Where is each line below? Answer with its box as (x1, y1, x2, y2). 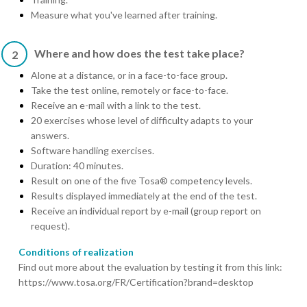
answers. (31, 130, 69, 142)
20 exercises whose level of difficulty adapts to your (31, 114, 253, 127)
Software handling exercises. (31, 145, 154, 157)
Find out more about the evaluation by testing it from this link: (19, 261, 282, 273)
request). (31, 220, 70, 232)
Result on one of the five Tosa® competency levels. (31, 175, 252, 187)
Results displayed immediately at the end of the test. (31, 190, 257, 202)
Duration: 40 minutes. (31, 160, 123, 172)
